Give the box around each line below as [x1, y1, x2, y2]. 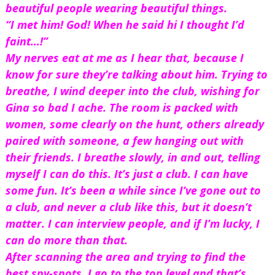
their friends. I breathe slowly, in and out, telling [5, 150, 260, 165]
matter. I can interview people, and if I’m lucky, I [5, 216, 260, 231]
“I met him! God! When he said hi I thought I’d [5, 17, 244, 33]
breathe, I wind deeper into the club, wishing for [5, 83, 260, 99]
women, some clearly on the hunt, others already [5, 117, 264, 132]
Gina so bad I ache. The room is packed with [5, 100, 238, 115]
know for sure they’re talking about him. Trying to [5, 67, 268, 82]
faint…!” [5, 34, 48, 49]
